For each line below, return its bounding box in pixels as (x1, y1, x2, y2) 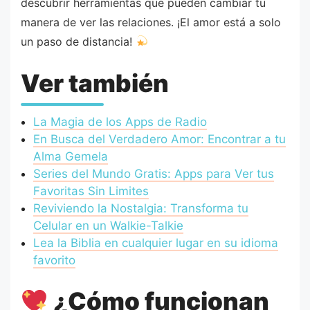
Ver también (21, 69, 169, 98)
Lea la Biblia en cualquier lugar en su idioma (33, 235, 278, 250)
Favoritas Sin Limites (33, 183, 149, 198)
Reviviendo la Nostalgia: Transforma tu (33, 201, 248, 215)
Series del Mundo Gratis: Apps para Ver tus (33, 166, 274, 181)
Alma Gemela (33, 149, 108, 163)
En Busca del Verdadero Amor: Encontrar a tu (33, 131, 286, 146)
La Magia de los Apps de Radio (33, 114, 207, 129)
